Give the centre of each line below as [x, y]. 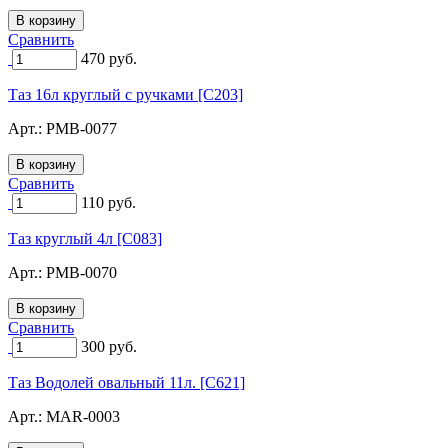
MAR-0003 [83, 416]
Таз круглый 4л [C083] [85, 238]
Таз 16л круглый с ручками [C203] [125, 94]
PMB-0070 [81, 272]
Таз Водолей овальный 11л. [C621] [126, 382]
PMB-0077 [81, 128]
